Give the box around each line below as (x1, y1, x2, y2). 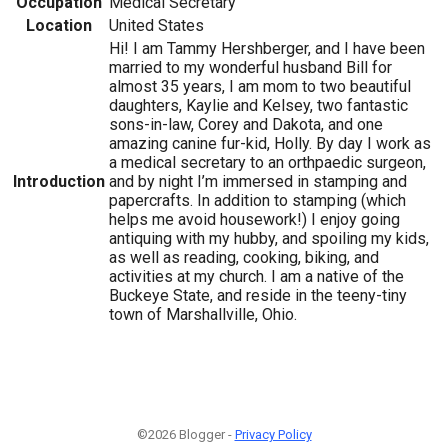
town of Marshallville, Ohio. (109, 304, 297, 324)
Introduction (13, 171, 105, 191)
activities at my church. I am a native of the (109, 266, 404, 286)
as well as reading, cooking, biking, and (109, 247, 379, 267)
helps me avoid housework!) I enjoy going (109, 209, 400, 229)
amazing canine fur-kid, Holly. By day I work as (109, 133, 431, 153)
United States (109, 15, 204, 35)
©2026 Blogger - (136, 426, 235, 442)
